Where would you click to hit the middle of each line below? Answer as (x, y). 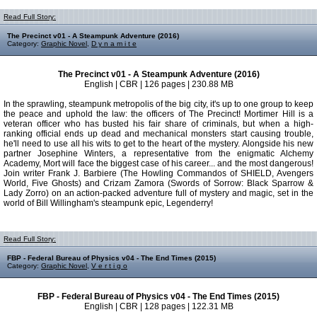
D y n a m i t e (114, 44)
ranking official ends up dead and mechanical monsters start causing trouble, (158, 134)
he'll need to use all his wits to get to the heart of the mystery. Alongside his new (158, 144)
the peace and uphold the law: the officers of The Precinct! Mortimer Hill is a (158, 114)
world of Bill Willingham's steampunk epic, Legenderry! (108, 203)
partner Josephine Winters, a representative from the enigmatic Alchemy (158, 154)
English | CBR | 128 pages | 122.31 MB (158, 306)
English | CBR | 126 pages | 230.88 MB (158, 84)
